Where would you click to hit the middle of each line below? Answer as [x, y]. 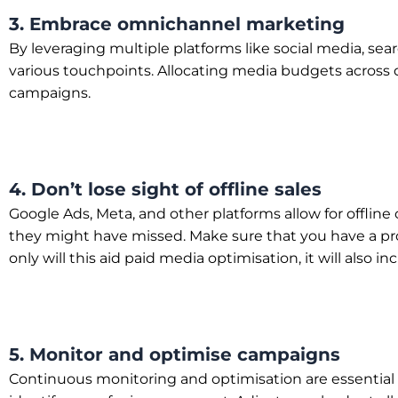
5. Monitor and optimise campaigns [175, 354]
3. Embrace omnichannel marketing [177, 24]
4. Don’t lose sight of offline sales [165, 189]
